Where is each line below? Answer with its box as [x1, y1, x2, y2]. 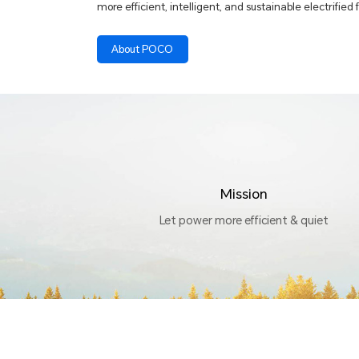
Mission [220, 184, 268, 203]
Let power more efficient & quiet [159, 212, 329, 228]
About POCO [111, 42, 174, 57]
